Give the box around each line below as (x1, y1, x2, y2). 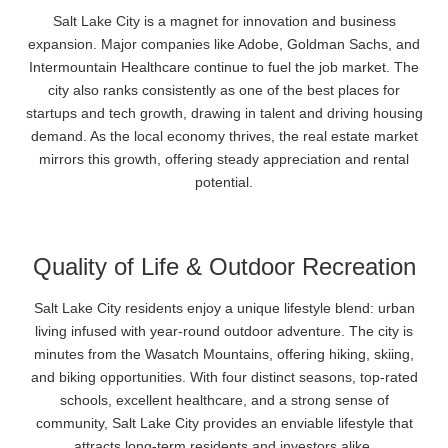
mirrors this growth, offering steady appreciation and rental (39, 151, 409, 167)
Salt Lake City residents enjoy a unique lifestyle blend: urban (33, 300, 415, 316)
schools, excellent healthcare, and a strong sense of (59, 392, 389, 408)
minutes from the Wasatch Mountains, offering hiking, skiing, (34, 346, 414, 362)
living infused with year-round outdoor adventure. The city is (35, 323, 413, 339)
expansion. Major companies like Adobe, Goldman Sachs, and (28, 36, 420, 52)
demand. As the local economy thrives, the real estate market (30, 128, 418, 144)
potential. (195, 174, 253, 190)
